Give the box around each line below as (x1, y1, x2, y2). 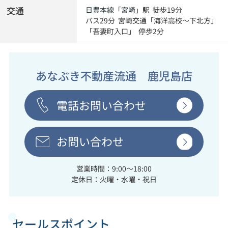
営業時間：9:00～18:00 (76, 163, 152, 174)
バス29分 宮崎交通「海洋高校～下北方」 (85, 15, 218, 26)
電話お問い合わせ (56, 97, 146, 113)
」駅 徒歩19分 (135, 5, 183, 15)
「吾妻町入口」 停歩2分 (85, 26, 164, 37)
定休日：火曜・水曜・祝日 (71, 174, 157, 185)
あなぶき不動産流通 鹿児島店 (36, 68, 192, 84)
